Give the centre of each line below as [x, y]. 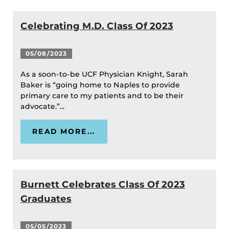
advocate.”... [43, 107]
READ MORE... [64, 132]
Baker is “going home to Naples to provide [100, 85]
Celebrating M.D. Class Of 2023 [97, 26]
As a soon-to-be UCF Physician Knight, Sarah [104, 74]
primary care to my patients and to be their [102, 96]
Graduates [46, 199]
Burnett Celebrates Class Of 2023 [103, 185]
